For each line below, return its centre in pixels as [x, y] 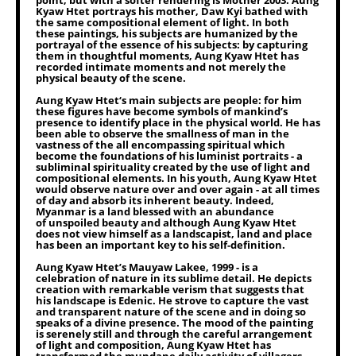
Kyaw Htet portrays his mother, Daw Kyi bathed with [172, 11]
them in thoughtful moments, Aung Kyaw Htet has [167, 56]
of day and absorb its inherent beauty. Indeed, [155, 200]
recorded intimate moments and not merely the [161, 67]
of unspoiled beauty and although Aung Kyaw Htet [166, 222]
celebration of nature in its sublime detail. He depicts [174, 278]
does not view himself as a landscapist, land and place [174, 234]
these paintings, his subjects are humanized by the [167, 33]
